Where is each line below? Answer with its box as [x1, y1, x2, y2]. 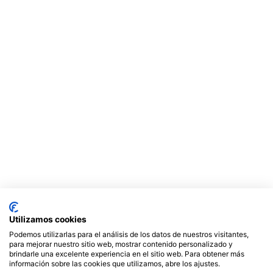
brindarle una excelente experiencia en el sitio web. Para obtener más [9, 249, 244, 258]
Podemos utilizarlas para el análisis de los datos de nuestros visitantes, [9, 230, 249, 239]
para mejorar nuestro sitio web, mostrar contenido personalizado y [9, 239, 233, 249]
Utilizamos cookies [9, 214, 87, 224]
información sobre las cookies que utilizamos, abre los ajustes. [9, 259, 220, 268]
